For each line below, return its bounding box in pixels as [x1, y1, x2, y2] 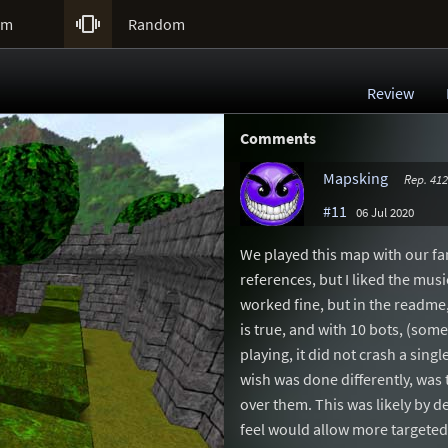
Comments [240, 128, 316, 148]
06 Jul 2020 [356, 204, 414, 220]
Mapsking [323, 168, 388, 188]
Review [367, 83, 414, 103]
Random [128, 14, 185, 34]
